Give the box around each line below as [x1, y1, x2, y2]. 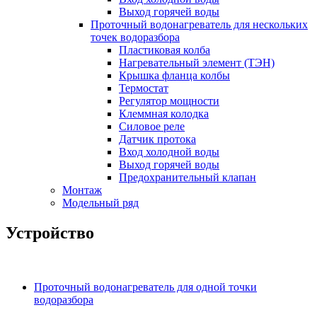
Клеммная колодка [119, 107, 209, 120]
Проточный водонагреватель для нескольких [91, 18, 308, 30]
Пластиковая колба [119, 43, 210, 56]
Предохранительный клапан [119, 171, 256, 183]
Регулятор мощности [119, 94, 219, 107]
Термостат [119, 81, 168, 94]
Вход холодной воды [119, 145, 219, 158]
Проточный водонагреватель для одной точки [34, 280, 257, 293]
